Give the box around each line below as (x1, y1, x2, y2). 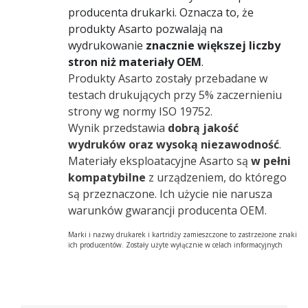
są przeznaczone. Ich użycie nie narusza (68, 186, 272, 201)
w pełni (251, 153, 291, 168)
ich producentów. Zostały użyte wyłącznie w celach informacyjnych (68, 239, 283, 250)
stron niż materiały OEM (68, 54, 201, 69)
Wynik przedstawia (68, 120, 168, 135)
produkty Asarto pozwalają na (68, 21, 223, 36)
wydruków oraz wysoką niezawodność (68, 136, 279, 152)
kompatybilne (68, 169, 146, 185)
